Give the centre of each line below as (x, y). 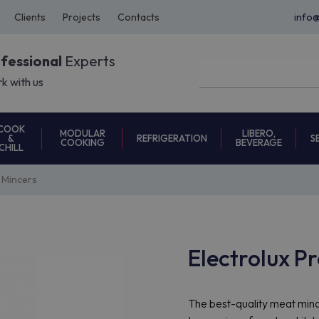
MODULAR (82, 133)
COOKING (82, 142)
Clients (30, 17)
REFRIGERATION (172, 138)
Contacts (138, 17)
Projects (82, 17)
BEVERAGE (259, 142)
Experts (89, 61)
